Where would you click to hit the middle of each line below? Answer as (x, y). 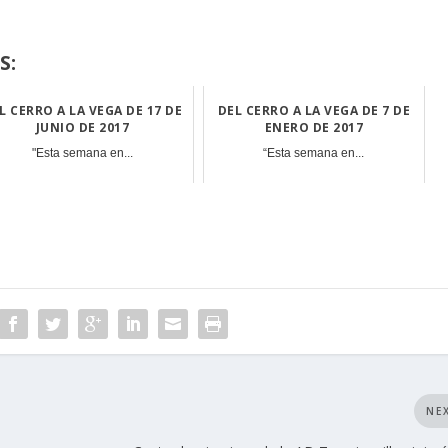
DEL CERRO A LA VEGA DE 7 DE (314, 111)
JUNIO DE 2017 (82, 128)
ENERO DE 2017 (314, 128)
